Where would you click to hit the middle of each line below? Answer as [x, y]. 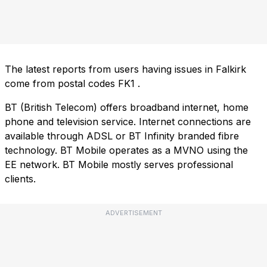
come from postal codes [61, 84]
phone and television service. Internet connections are [128, 122]
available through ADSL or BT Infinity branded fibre [122, 136]
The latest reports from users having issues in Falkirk [125, 69]
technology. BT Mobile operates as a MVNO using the [126, 150]
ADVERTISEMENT [133, 213]
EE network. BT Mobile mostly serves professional [119, 165]
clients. [20, 179]
